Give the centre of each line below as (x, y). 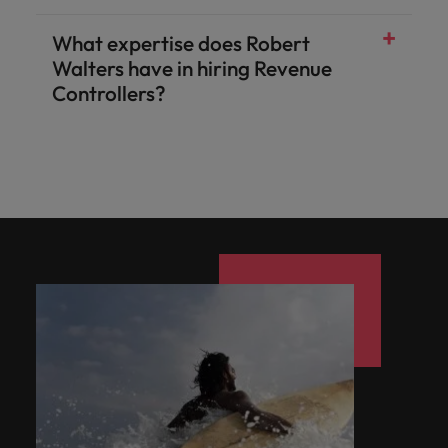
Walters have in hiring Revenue (192, 68)
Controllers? (109, 93)
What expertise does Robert (181, 43)
